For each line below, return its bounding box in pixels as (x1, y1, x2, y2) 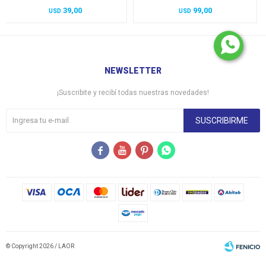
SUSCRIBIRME (195, 115, 248, 125)
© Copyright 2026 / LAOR (6, 242, 74, 249)
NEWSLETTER (104, 65, 161, 75)
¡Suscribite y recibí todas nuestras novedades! (57, 88, 209, 97)
